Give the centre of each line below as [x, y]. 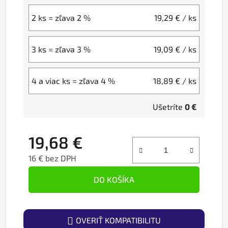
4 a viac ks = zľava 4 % [73, 81]
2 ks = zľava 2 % [61, 18]
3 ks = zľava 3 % [61, 49]
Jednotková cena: [60, 174]
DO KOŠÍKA [114, 180]
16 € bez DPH [52, 158]
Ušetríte [169, 107]
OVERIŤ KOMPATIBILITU [118, 220]
